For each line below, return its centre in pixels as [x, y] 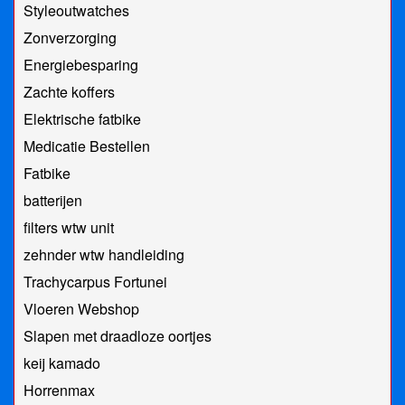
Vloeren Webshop [81, 309]
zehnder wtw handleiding [104, 255]
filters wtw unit [69, 228]
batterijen [53, 201]
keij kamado [62, 363]
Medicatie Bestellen [87, 146]
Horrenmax [59, 391]
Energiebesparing [81, 65]
